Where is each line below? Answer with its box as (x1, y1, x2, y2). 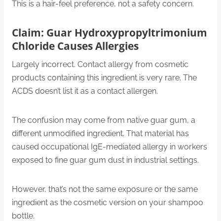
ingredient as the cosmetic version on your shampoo (12, 198, 203, 208)
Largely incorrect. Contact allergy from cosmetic (12, 60, 188, 70)
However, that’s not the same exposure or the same (12, 184, 198, 194)
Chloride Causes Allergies (12, 38, 139, 53)
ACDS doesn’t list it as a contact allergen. (12, 86, 158, 96)
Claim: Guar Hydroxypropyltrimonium (12, 25, 207, 39)
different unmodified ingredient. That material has (12, 129, 189, 139)
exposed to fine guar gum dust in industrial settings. (12, 155, 199, 165)
